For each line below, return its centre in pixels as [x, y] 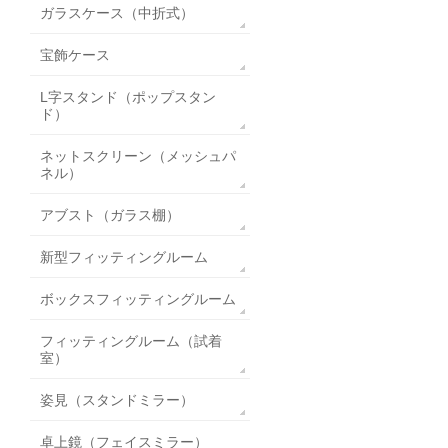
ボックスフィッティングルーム [138, 298]
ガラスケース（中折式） [117, 12]
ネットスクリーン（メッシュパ [138, 155]
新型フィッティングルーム [124, 256]
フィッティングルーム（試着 [131, 340]
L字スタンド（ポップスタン [128, 96]
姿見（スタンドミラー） [117, 399]
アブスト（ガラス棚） [110, 214]
